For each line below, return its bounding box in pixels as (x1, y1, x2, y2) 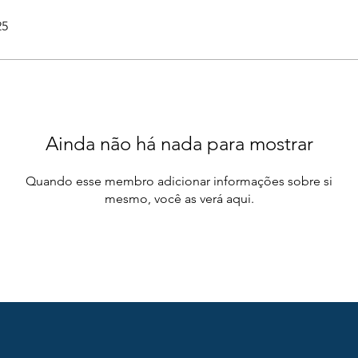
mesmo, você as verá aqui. (104, 191, 254, 206)
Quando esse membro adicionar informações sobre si (26, 173, 332, 189)
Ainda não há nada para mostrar (45, 132, 313, 155)
